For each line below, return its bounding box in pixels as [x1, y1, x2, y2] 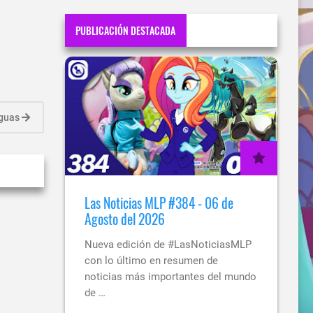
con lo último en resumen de [85, 254, 218, 268]
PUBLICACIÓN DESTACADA [75, 22, 176, 38]
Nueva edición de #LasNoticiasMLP [85, 238, 252, 252]
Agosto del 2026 [85, 209, 165, 230]
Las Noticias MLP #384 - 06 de [85, 193, 233, 214]
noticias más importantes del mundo [85, 270, 256, 284]
